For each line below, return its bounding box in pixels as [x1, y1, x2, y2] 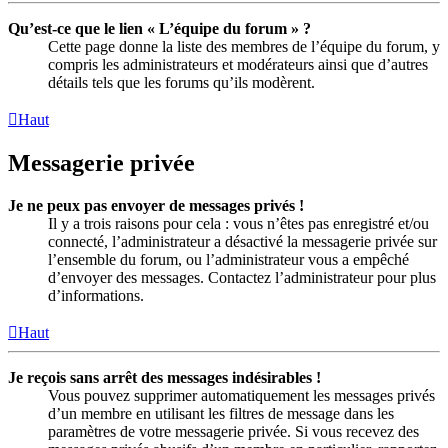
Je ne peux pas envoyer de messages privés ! [8, 197, 304, 215]
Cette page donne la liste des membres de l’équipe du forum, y [48, 38, 440, 56]
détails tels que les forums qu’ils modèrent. [48, 74, 315, 92]
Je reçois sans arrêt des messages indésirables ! [8, 369, 321, 387]
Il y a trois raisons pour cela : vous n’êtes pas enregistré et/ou [48, 215, 429, 233]
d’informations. [48, 287, 144, 305]
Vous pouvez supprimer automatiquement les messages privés [48, 387, 435, 405]
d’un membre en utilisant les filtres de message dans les [48, 405, 394, 423]
